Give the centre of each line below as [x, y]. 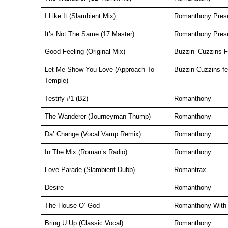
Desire [54, 188]
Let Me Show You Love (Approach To [99, 69]
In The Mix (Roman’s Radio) [86, 152]
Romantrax [190, 170]
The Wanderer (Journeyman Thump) [97, 116]
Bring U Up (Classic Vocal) [84, 223]
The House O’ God [72, 205]
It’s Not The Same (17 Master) [89, 34]
